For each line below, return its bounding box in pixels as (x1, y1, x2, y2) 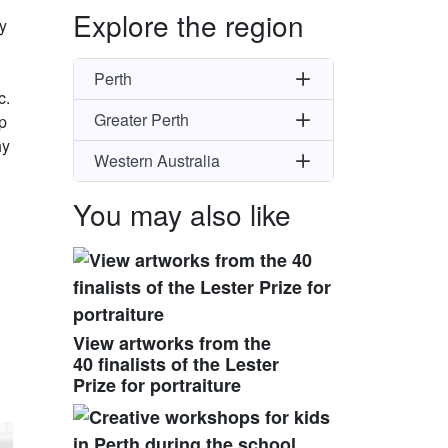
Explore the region (73, 4, 304, 45)
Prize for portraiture (73, 371, 241, 398)
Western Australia (94, 149, 220, 173)
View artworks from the (73, 329, 271, 356)
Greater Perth (94, 108, 189, 132)
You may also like (73, 193, 291, 234)
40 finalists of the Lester (73, 350, 279, 377)
